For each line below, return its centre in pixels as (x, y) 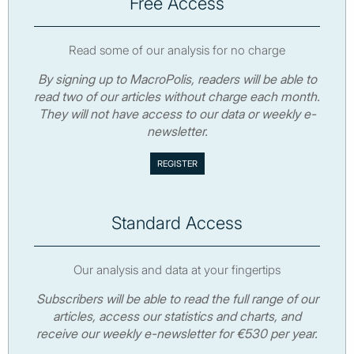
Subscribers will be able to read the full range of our (177, 298)
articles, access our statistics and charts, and (177, 316)
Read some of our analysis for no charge (177, 51)
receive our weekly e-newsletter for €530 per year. (177, 333)
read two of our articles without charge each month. (177, 97)
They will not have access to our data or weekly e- (177, 114)
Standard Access (177, 223)
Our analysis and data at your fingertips (177, 269)
